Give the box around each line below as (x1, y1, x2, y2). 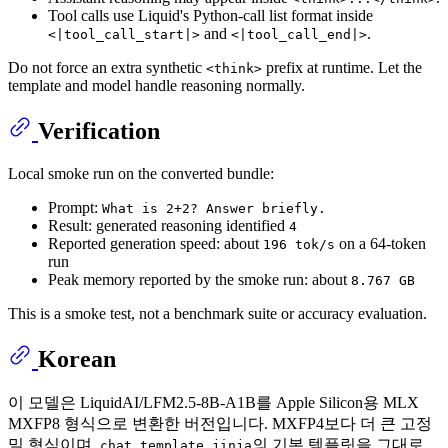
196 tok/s (263, 237, 335, 253)
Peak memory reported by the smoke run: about (48, 271, 351, 289)
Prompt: (48, 199, 102, 217)
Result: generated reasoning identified (48, 217, 289, 235)
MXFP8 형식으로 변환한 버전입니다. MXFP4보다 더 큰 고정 (8, 414, 432, 432)
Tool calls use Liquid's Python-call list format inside (48, 7, 373, 25)
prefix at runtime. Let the (262, 59, 422, 77)
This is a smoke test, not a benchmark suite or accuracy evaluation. (8, 305, 427, 323)
